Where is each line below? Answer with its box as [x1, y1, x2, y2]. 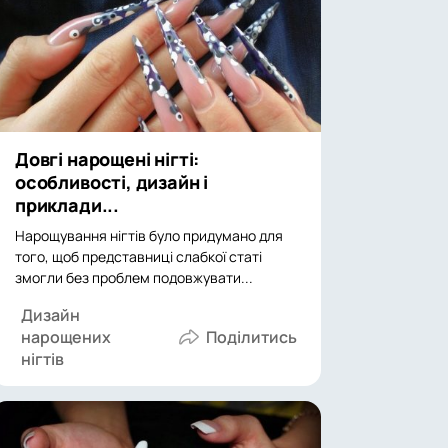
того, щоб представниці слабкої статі [15, 247, 262, 266]
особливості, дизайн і [15, 170, 209, 194]
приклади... [15, 193, 120, 217]
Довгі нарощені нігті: [15, 147, 200, 171]
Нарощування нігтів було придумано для [15, 226, 283, 245]
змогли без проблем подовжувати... [15, 268, 253, 287]
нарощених [21, 326, 111, 348]
